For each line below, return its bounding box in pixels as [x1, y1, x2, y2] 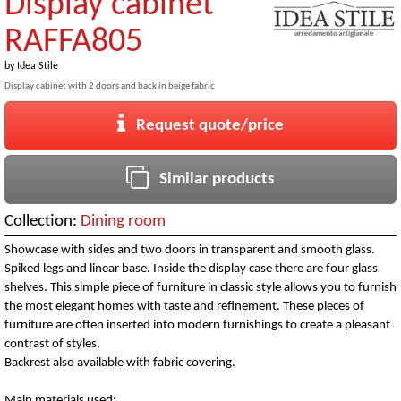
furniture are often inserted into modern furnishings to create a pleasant [4, 318, 390, 332]
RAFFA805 [4, 24, 142, 60]
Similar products [149, 170, 275, 188]
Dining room [81, 212, 166, 230]
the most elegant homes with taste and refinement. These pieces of [4, 299, 364, 313]
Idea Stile [17, 60, 58, 72]
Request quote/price [125, 116, 284, 134]
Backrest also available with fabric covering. [4, 355, 235, 370]
